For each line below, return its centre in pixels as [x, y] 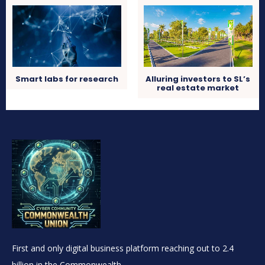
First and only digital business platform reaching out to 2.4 [123, 248]
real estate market [198, 88]
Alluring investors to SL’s [198, 79]
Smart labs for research [67, 79]
